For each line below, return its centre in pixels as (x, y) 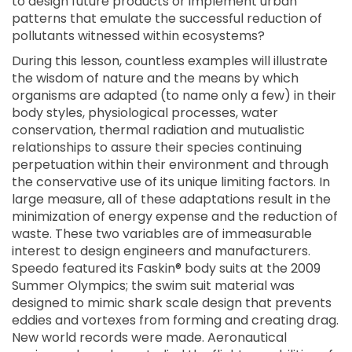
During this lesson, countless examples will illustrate (170, 61)
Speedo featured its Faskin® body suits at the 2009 (166, 268)
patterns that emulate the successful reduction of (167, 18)
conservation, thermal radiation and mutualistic (158, 130)
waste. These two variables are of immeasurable (162, 234)
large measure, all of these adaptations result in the (171, 199)
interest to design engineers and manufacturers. (161, 251)
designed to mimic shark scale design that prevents (172, 303)
